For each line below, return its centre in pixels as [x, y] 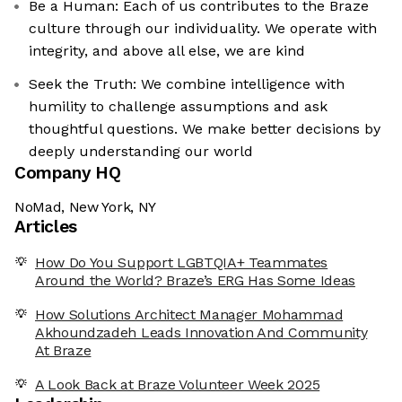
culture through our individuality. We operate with [203, 29]
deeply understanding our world [141, 152]
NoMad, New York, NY [85, 207]
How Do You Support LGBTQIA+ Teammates [182, 263]
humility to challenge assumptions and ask [178, 107]
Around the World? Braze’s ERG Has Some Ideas [195, 281]
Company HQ [68, 173]
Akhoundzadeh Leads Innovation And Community [201, 333]
